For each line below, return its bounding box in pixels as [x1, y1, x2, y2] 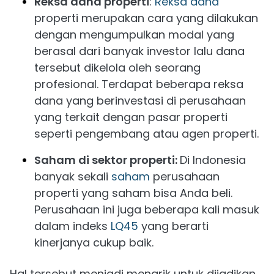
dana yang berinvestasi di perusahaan [34, 93, 246, 109]
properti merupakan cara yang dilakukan [34, 10, 258, 26]
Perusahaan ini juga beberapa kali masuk [34, 202, 259, 218]
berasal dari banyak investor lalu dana [34, 43, 245, 59]
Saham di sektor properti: [34, 152, 180, 168]
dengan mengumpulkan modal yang [34, 27, 234, 43]
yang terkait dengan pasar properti [34, 109, 228, 125]
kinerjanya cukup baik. [34, 235, 154, 251]
